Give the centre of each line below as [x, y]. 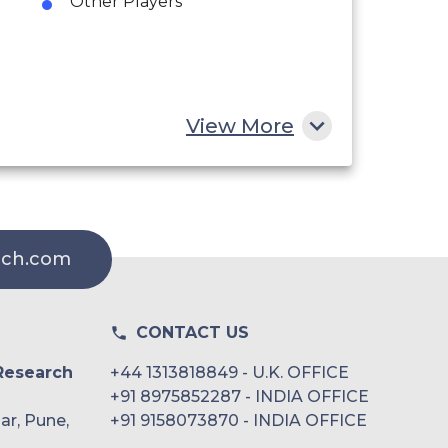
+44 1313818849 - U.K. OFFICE [229, 372]
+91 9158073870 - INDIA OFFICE [238, 420]
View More [240, 125]
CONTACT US [192, 332]
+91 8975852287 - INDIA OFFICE [239, 396]
